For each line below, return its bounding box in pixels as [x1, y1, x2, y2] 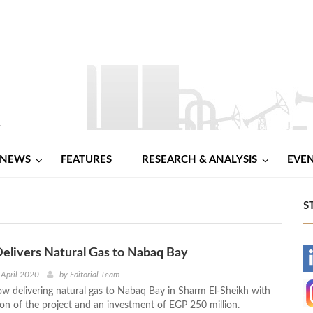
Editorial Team [69, 270, 119, 279]
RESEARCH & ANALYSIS [142, 154, 257, 165]
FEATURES [61, 154, 112, 165]
